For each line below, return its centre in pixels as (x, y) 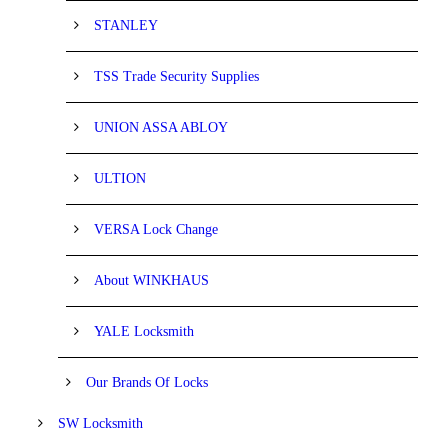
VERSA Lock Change (156, 229)
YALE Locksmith (144, 331)
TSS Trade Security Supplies (176, 76)
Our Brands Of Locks (147, 382)
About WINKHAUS (151, 280)
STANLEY (126, 25)
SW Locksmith (100, 423)
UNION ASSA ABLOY (161, 127)
